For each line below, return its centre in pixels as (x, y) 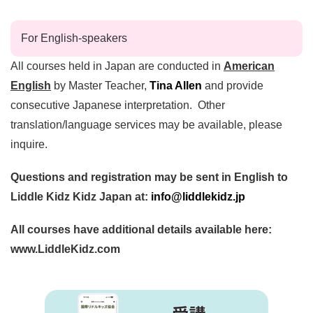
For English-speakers (74, 38)
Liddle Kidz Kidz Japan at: (81, 197)
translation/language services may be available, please (146, 124)
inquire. (29, 144)
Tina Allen (176, 85)
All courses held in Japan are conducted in (117, 66)
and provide (233, 85)
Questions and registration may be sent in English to (149, 177)
